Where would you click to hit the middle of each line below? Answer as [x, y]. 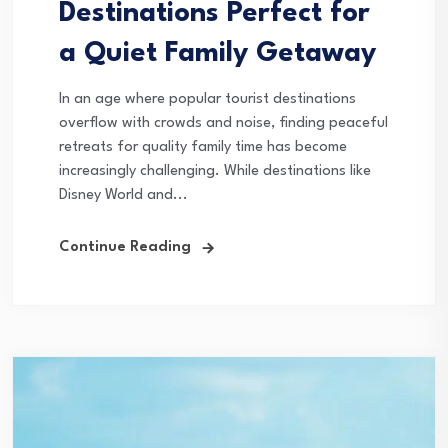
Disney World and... [123, 195]
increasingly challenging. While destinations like [215, 171]
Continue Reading [125, 247]
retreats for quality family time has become [203, 147]
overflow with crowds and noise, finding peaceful [223, 123]
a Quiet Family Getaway [217, 53]
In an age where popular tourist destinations [207, 99]
